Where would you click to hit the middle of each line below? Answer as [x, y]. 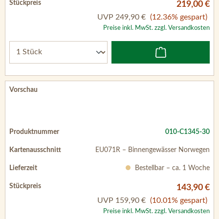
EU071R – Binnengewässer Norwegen [153, 150]
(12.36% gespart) [179, 17]
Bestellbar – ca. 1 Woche [171, 168]
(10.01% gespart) [179, 200]
